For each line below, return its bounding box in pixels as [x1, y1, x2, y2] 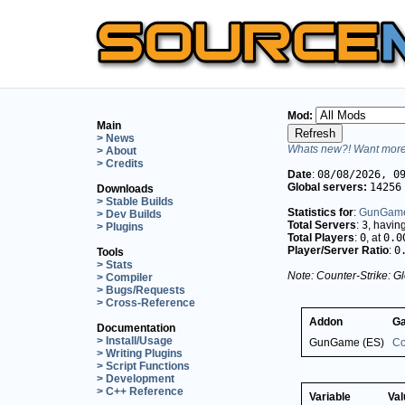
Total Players [287, 231, 354, 244]
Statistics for [287, 205, 353, 219]
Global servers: [287, 180, 367, 193]
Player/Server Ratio [287, 243, 389, 257]
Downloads [97, 182, 154, 195]
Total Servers [287, 218, 356, 231]
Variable [309, 390, 351, 403]
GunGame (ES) [309, 335, 384, 349]
